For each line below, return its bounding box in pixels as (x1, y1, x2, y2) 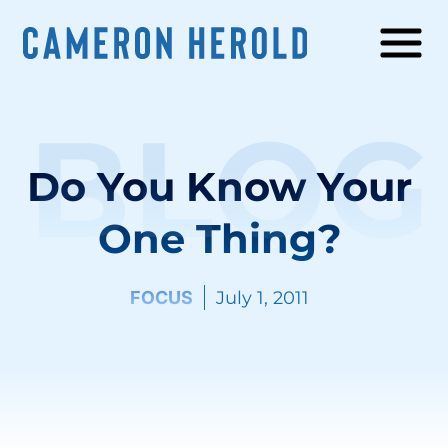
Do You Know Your (27, 162, 413, 212)
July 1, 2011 (216, 287, 310, 309)
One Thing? (97, 214, 342, 264)
